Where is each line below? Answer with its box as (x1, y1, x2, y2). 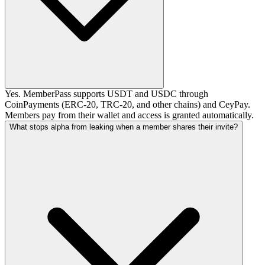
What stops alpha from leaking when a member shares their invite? (9, 122, 238, 132)
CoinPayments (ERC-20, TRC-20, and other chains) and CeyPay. (5, 99, 250, 110)
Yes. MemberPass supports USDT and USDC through (5, 89, 208, 99)
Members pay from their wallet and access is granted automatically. (5, 110, 254, 121)
